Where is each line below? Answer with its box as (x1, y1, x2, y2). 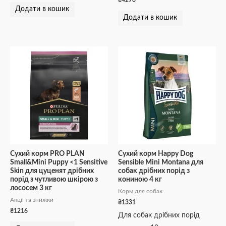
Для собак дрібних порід (118, 211, 200, 219)
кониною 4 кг (118, 176, 162, 184)
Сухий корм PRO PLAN (10, 150, 85, 158)
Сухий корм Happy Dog (118, 150, 193, 158)
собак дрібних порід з (118, 167, 190, 175)
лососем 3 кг (10, 185, 52, 192)
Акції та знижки (10, 197, 53, 203)
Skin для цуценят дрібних (10, 167, 94, 175)
